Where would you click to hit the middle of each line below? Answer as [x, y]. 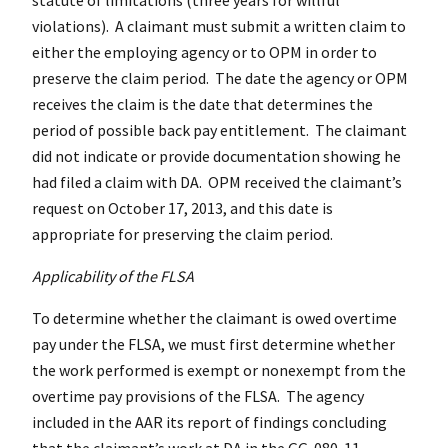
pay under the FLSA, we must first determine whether [213, 343]
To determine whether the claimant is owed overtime [214, 317]
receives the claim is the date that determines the [202, 103]
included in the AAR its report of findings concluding [209, 421]
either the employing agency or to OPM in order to [204, 51]
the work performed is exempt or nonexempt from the [219, 369]
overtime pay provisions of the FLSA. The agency [198, 395]
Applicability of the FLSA [113, 275]
